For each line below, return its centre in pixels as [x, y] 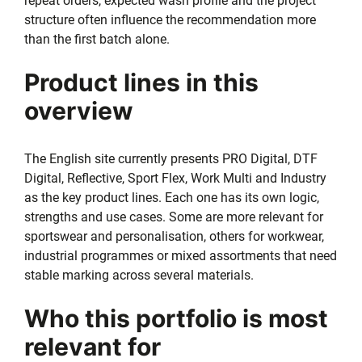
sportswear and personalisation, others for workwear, [174, 236]
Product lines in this [141, 82]
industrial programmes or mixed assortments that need [181, 255]
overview [79, 110]
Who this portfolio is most [176, 318]
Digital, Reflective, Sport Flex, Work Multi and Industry [175, 178]
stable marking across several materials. [139, 275]
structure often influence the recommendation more [170, 19]
